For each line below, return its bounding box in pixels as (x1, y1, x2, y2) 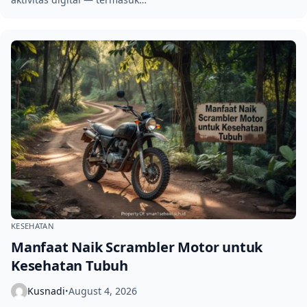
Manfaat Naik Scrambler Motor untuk (11, 237, 263, 256)
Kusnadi (27, 284, 65, 298)
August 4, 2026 (69, 284, 137, 298)
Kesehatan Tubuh (11, 256, 129, 275)
